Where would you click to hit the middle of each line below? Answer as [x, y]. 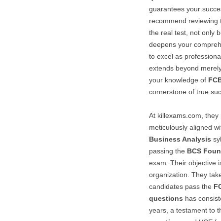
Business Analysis [180, 139]
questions [166, 198]
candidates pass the [181, 186]
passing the [168, 151]
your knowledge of [179, 80]
